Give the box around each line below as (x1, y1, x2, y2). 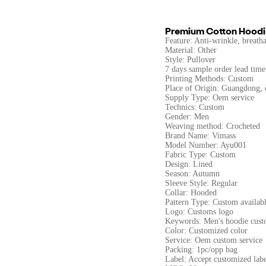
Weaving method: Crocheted (165, 122, 260, 131)
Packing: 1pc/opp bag (165, 245, 237, 254)
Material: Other (165, 46, 217, 55)
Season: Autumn (165, 169, 220, 178)
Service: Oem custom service (165, 236, 262, 245)
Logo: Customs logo (165, 207, 233, 216)
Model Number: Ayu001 (165, 141, 246, 150)
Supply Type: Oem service (165, 93, 254, 102)
